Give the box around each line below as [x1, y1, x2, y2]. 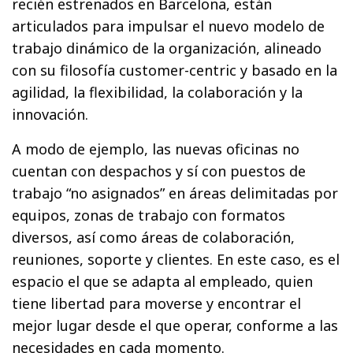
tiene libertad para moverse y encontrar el [12, 293, 302, 313]
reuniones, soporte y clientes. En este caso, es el [12, 249, 340, 269]
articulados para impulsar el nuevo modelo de [12, 16, 325, 35]
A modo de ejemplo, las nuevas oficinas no [12, 139, 300, 158]
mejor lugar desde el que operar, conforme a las [12, 315, 339, 335]
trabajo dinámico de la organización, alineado [12, 38, 322, 58]
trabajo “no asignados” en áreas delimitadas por [12, 183, 339, 203]
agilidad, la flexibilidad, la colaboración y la [12, 82, 303, 102]
